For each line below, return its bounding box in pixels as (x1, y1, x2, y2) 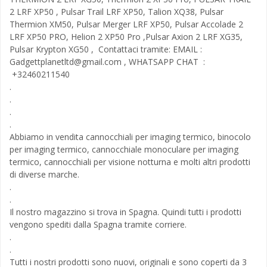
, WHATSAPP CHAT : (122, 56, 205, 67)
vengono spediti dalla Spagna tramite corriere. (10, 219, 187, 230)
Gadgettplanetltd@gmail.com (10, 56, 122, 67)
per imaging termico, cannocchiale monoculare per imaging (10, 144, 238, 155)
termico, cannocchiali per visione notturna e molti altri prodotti (10, 156, 250, 167)
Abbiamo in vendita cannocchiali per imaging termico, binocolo (10, 131, 251, 142)
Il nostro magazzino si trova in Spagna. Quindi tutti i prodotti (10, 206, 241, 218)
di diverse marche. (10, 169, 79, 180)
